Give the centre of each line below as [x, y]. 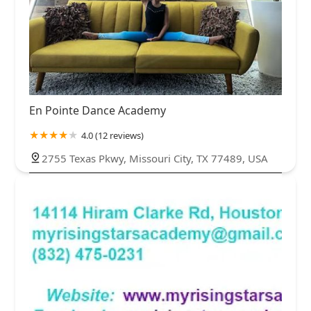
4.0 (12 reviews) [112, 136]
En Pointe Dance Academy [98, 111]
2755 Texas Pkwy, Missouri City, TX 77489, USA [155, 159]
